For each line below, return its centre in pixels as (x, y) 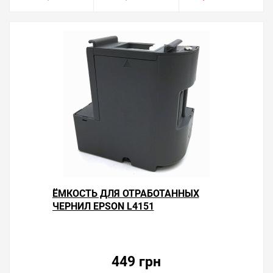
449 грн (136, 261)
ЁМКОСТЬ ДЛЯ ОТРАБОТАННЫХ (126, 193)
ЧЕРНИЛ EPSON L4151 (103, 206)
